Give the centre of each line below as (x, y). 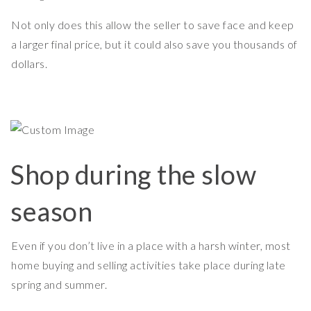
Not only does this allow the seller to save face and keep (153, 25)
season (51, 211)
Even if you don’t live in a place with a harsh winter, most (151, 246)
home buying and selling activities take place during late (149, 265)
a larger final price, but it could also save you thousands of (154, 44)
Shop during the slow (133, 175)
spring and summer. (59, 285)
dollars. (29, 64)
